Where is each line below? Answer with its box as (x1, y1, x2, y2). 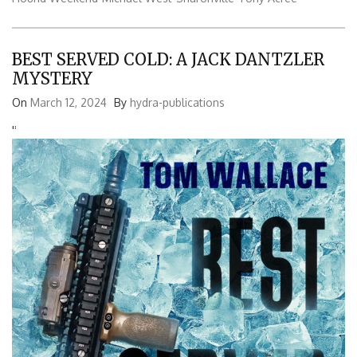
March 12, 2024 (30, 95, 107, 109)
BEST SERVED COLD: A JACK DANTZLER (12, 49, 324, 69)
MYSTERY (12, 68, 92, 88)
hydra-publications (130, 95, 225, 109)
